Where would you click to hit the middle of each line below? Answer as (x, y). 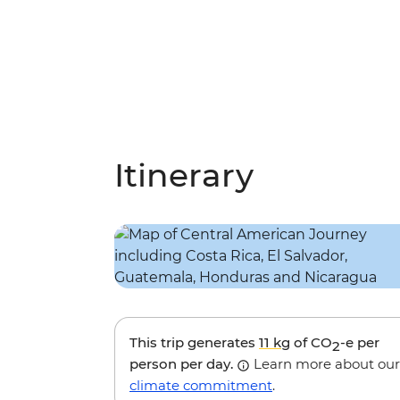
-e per (360, 343)
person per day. (183, 364)
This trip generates (194, 343)
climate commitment (201, 386)
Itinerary (184, 175)
